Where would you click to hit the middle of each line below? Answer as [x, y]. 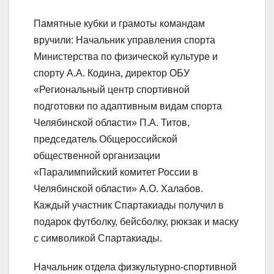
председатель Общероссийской [106, 139]
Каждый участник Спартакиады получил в [129, 206]
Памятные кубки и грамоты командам [119, 24]
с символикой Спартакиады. [98, 239]
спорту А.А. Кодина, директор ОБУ [112, 73]
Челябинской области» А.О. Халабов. [118, 189]
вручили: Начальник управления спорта [124, 40]
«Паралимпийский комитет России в [116, 172]
